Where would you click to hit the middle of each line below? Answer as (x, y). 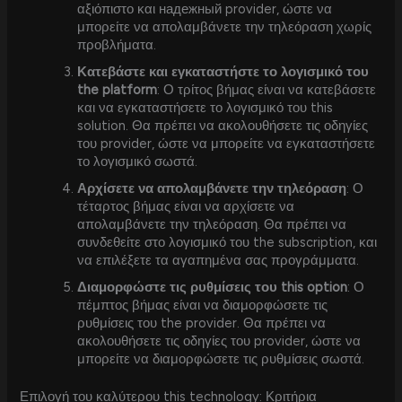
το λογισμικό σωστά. (138, 162)
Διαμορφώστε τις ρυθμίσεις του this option (213, 288)
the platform (118, 90)
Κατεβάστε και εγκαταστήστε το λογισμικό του (223, 72)
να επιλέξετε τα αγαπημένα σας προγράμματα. (218, 261)
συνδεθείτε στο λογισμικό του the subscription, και (227, 243)
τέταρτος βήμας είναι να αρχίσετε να (186, 207)
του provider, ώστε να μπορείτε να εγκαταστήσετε (227, 144)
